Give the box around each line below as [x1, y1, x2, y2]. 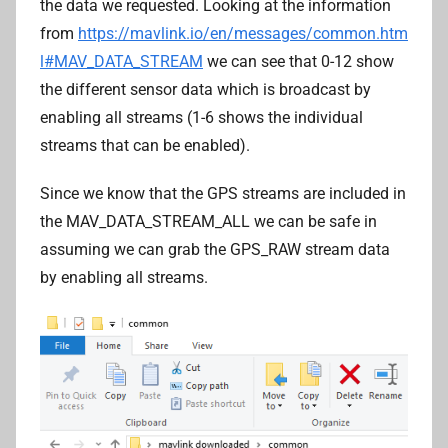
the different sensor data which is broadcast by [40, 80, 371, 100]
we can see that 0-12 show [203, 52, 394, 72]
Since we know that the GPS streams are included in [40, 184, 406, 204]
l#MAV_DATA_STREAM [40, 52, 203, 72]
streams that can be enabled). [40, 136, 250, 156]
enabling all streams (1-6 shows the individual [40, 108, 363, 128]
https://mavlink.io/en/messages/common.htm [78, 24, 408, 44]
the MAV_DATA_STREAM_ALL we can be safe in [40, 212, 377, 232]
